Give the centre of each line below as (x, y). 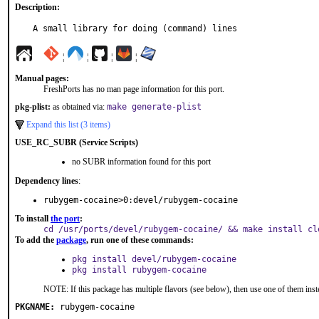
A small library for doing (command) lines (135, 28)
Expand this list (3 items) (68, 125)
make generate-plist (154, 107)
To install (33, 219)
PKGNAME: (35, 307)
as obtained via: (79, 107)
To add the (36, 240)
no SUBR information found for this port (141, 162)
